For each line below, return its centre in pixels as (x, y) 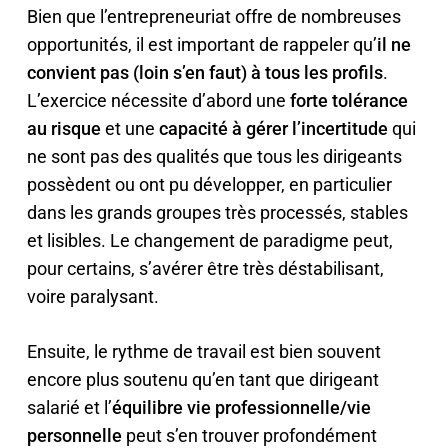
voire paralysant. (92, 296)
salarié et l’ (69, 407)
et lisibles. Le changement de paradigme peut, (209, 240)
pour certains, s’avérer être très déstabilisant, (205, 268)
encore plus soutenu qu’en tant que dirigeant (202, 379)
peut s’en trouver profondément (249, 435)
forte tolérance (348, 100)
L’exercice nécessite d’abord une (158, 100)
